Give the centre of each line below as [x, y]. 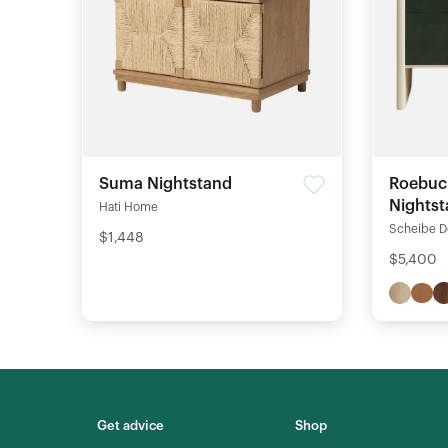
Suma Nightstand [165, 184]
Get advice [130, 425]
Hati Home [128, 207]
